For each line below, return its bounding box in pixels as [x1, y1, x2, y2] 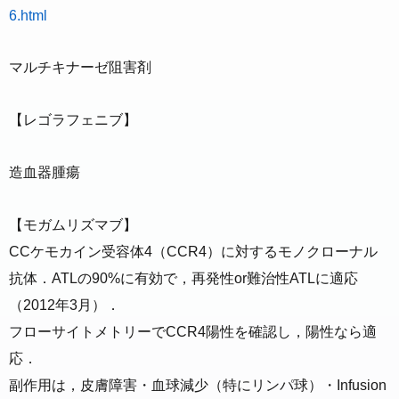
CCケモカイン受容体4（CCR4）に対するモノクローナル [9, 243, 378, 259]
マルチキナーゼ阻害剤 [9, 60, 151, 76]
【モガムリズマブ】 [9, 216, 137, 232]
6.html [9, 7, 47, 23]
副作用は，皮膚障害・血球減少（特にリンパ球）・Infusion [9, 377, 387, 393]
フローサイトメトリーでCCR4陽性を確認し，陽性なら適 [9, 323, 377, 339]
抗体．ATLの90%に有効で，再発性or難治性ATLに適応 [9, 270, 358, 286]
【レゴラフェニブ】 [9, 112, 137, 128]
